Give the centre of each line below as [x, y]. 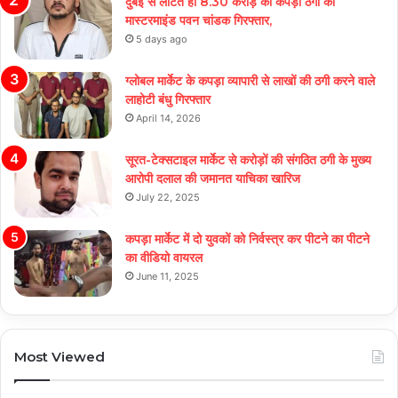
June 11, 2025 [167, 277]
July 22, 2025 [168, 198]
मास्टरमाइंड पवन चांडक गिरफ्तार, [199, 21]
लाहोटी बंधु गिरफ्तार [168, 100]
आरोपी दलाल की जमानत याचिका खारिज [213, 179]
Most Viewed [60, 357]
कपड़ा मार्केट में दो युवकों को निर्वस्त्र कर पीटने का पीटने [247, 239]
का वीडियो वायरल [164, 258]
